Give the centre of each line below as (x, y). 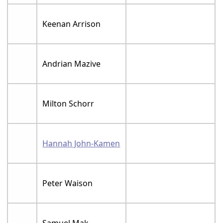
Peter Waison (68, 183)
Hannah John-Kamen (81, 143)
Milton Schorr (68, 104)
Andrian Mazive (72, 64)
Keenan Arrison (72, 24)
